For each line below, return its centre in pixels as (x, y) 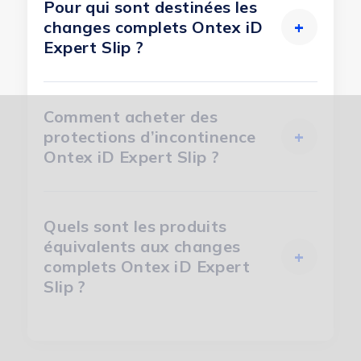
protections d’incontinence (150, 137)
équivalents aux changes (142, 247)
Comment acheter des (131, 117)
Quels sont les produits (135, 226)
